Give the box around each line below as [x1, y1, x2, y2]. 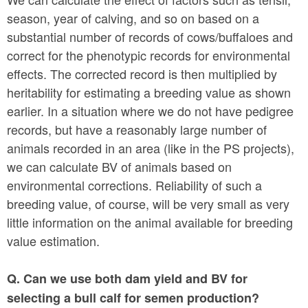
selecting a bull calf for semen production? [7, 288, 263, 307]
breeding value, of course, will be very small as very [7, 194, 289, 212]
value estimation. [7, 231, 100, 250]
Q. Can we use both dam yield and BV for [7, 269, 247, 287]
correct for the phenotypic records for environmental [7, 45, 290, 64]
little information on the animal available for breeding [7, 212, 293, 231]
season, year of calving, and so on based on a [7, 8, 259, 27]
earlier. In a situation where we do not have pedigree [7, 101, 294, 120]
